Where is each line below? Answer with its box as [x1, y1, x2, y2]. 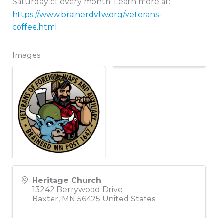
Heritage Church [32, 175, 101, 185]
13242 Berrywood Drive [32, 184, 123, 194]
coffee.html [12, 22, 57, 32]
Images [12, 50, 40, 60]
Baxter [32, 194, 58, 203]
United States [102, 194, 155, 203]
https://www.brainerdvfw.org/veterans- [12, 9, 162, 19]
